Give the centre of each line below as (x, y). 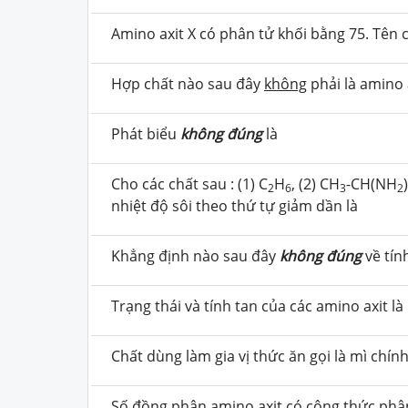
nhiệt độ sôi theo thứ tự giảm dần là (235, 205)
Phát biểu (146, 133)
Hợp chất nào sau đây (188, 83)
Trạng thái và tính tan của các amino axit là (257, 306)
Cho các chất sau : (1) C (189, 184)
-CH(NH (372, 184)
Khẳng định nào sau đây (195, 255)
